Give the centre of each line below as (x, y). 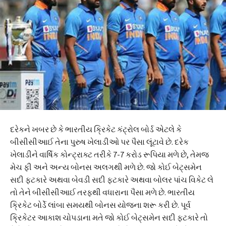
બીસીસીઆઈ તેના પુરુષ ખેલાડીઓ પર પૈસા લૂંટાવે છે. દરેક (99, 142)
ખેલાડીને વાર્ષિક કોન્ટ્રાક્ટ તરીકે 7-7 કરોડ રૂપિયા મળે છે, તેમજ (109, 154)
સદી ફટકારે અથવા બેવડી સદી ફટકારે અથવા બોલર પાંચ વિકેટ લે (112, 179)
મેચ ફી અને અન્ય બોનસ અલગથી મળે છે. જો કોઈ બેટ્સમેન (106, 167)
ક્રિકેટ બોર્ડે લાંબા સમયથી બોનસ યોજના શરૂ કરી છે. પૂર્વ (100, 205)
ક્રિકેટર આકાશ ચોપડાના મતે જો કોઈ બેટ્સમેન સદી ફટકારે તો (109, 217)
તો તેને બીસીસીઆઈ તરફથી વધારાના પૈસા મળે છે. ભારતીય (102, 192)
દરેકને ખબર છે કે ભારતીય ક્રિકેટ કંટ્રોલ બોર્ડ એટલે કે (96, 129)
